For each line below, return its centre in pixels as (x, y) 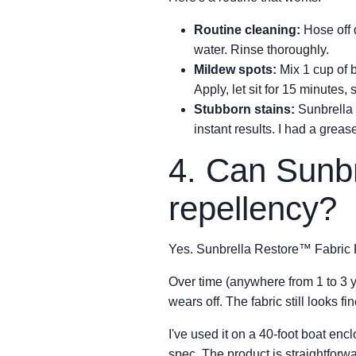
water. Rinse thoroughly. (261, 50)
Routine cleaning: (247, 30)
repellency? (253, 209)
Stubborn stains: (244, 109)
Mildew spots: (235, 70)
